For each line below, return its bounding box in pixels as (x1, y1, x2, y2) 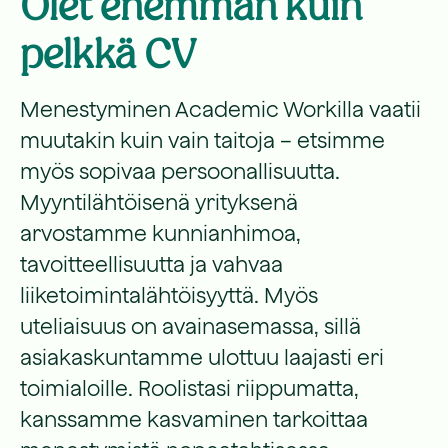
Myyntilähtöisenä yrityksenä (20, 190, 298, 214)
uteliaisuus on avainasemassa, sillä (20, 314, 361, 338)
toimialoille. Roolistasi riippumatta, (20, 376, 359, 400)
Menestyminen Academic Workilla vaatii (20, 97, 421, 121)
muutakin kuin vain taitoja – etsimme (20, 128, 385, 152)
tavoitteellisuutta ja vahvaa (20, 252, 283, 276)
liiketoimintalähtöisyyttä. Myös (20, 283, 318, 307)
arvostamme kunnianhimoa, (20, 221, 301, 245)
